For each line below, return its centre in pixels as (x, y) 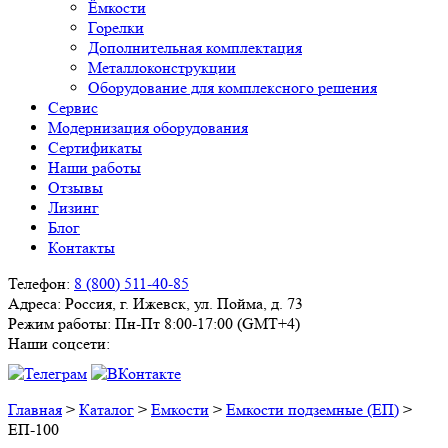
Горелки (116, 27)
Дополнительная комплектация (195, 47)
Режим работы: (59, 323)
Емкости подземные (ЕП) (312, 409)
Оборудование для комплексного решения (232, 87)
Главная (35, 409)
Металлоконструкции (162, 67)
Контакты (81, 247)
